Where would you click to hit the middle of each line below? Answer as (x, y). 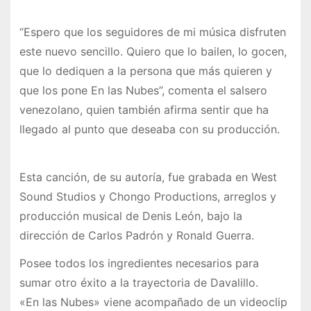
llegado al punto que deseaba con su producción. (149, 129)
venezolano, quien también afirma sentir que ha (144, 109)
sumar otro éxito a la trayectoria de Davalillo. (138, 283)
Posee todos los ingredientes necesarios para (139, 263)
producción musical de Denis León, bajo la (131, 216)
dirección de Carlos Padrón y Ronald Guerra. (136, 235)
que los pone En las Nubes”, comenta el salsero (143, 90)
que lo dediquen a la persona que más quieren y (145, 70)
